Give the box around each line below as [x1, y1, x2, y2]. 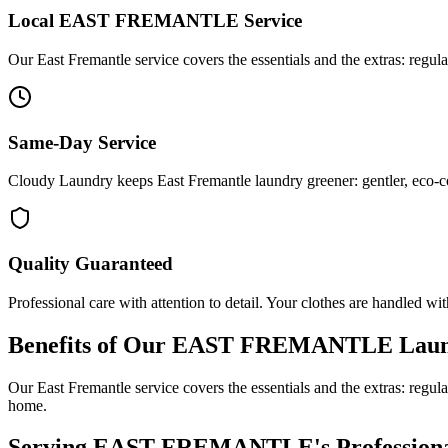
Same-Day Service [8, 131, 156, 153]
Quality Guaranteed [8, 253, 173, 275]
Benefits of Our [8, 331, 172, 358]
